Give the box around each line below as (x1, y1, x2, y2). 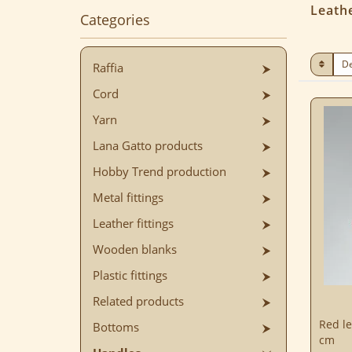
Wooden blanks (93, 241, 177, 258)
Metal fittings (93, 189, 163, 206)
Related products (93, 293, 184, 310)
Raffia (93, 60, 123, 76)
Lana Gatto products (93, 137, 203, 154)
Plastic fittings (93, 267, 167, 284)
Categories (80, 10, 150, 30)
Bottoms (93, 319, 139, 335)
